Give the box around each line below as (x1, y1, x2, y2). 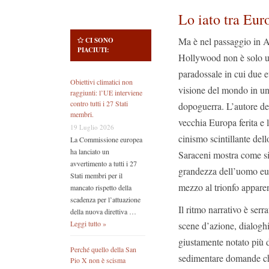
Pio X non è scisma (70, 255, 125, 265)
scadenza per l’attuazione (70, 195, 141, 205)
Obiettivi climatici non (70, 77, 133, 87)
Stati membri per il (70, 171, 122, 181)
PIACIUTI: (77, 45, 109, 55)
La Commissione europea (70, 134, 142, 145)
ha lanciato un (70, 147, 109, 157)
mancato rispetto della (70, 183, 131, 193)
